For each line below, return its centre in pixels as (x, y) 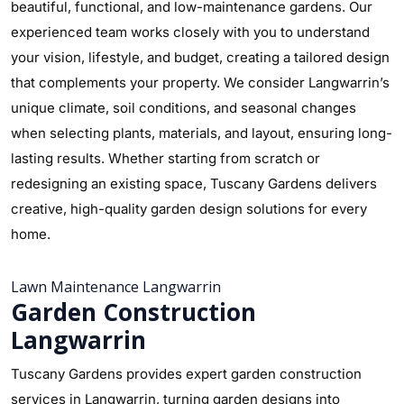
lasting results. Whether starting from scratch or (165, 158)
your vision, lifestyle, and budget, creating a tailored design (200, 57)
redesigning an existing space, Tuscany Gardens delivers (194, 184)
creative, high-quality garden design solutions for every (189, 209)
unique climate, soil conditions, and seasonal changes (184, 108)
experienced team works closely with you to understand (190, 32)
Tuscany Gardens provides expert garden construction (186, 374)
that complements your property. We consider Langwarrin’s (200, 83)
